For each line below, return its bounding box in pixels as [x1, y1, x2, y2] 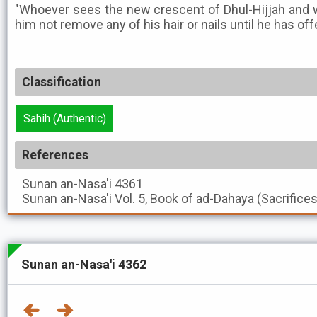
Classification [22, 75, 101, 89]
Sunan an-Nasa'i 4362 [21, 257, 146, 272]
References [22, 148, 88, 162]
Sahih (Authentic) [23, 112, 106, 125]
